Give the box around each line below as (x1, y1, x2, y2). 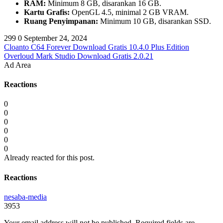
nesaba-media (4, 193, 47, 201)
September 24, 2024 (24, 33, 87, 42)
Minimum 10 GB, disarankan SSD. (98, 16, 211, 25)
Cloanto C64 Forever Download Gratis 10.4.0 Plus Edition (4, 42, 189, 51)
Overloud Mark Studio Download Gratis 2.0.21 (4, 51, 153, 60)
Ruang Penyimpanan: (24, 16, 98, 25)
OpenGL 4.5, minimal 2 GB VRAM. (70, 7, 189, 16)
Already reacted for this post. (4, 153, 95, 162)
